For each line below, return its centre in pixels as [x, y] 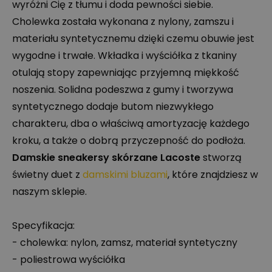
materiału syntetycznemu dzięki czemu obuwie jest [133, 39]
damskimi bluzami [125, 175]
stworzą [221, 158]
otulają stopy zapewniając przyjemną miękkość [126, 73]
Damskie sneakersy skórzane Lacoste [106, 158]
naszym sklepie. [49, 192]
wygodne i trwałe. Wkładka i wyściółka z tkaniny [124, 56]
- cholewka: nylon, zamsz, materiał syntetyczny [125, 243]
